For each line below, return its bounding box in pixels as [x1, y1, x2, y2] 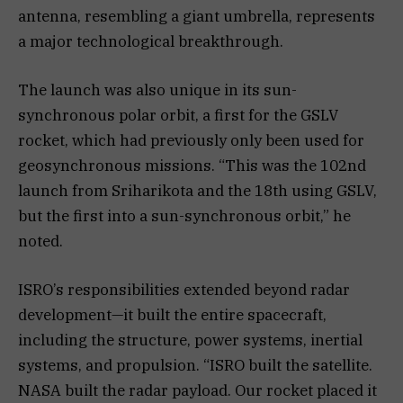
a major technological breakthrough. [18, 31, 283, 52]
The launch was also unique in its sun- [18, 80, 297, 101]
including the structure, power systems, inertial [18, 330, 363, 351]
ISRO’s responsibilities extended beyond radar [18, 280, 350, 300]
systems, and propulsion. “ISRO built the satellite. [18, 355, 372, 376]
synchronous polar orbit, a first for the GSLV [18, 105, 338, 126]
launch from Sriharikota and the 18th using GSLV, [18, 181, 377, 201]
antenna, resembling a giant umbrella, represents [18, 6, 375, 27]
